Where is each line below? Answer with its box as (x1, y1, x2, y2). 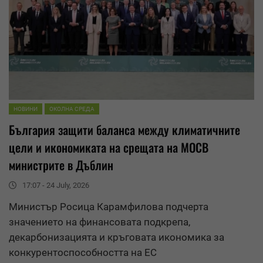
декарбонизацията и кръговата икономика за (9, 231, 224, 244)
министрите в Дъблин (9, 156, 113, 174)
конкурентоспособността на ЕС (9, 247, 157, 259)
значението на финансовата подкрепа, (9, 216, 190, 228)
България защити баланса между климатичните (9, 121, 240, 139)
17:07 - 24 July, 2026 (22, 181, 89, 190)
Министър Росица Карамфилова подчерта (9, 201, 208, 213)
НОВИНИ (14, 106, 38, 113)
